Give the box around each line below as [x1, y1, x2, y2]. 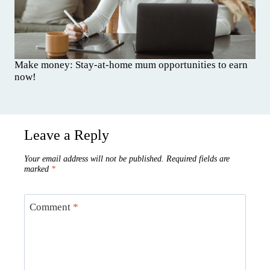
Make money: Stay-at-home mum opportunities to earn [14, 59, 248, 71]
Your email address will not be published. [24, 154, 164, 164]
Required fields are [166, 154, 230, 164]
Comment [29, 201, 73, 213]
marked [24, 165, 51, 174]
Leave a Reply [24, 127, 109, 143]
